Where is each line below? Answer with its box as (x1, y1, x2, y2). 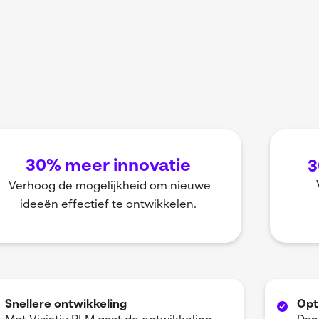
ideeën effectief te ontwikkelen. (19, 199, 197, 211)
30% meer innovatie (25, 158, 191, 176)
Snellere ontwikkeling (5, 299, 127, 311)
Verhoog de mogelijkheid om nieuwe (5, 181, 211, 193)
